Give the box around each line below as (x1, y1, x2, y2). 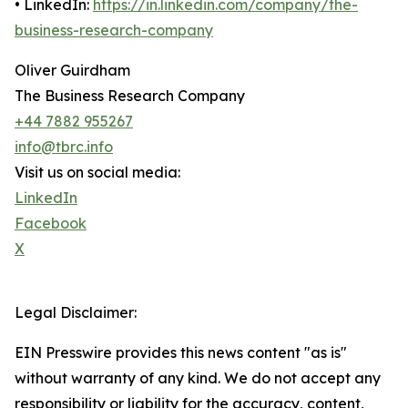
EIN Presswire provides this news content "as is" (15, 343, 347, 362)
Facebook (15, 214, 87, 233)
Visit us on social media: (15, 163, 180, 182)
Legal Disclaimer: (15, 303, 137, 322)
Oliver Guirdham (15, 61, 130, 80)
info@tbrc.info (15, 138, 113, 157)
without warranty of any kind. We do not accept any (15, 369, 381, 388)
